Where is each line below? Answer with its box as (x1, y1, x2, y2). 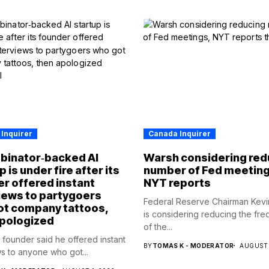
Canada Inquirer (148, 128, 211, 138)
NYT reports (144, 176, 211, 189)
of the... (144, 221, 172, 232)
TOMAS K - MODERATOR (152, 241, 234, 249)
